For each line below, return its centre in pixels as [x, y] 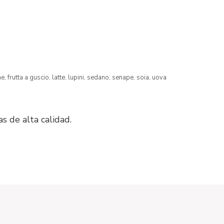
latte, [60, 77]
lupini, [77, 77]
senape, [124, 77]
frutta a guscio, [30, 77]
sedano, [99, 77]
